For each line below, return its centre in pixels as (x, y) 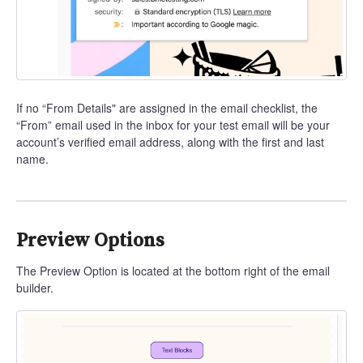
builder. (35, 288)
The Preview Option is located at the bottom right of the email (173, 271)
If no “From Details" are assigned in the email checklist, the (167, 108)
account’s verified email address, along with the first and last (170, 142)
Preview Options (90, 240)
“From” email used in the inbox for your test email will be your (173, 125)
